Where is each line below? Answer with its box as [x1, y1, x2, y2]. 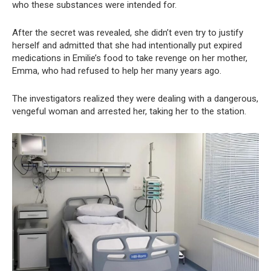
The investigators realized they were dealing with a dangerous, [12, 93, 258, 104]
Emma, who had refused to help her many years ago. [12, 65, 221, 76]
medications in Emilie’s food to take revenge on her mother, [12, 52, 247, 64]
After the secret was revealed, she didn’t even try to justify [12, 27, 243, 38]
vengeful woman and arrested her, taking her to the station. [12, 105, 246, 117]
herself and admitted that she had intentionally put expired [12, 39, 242, 51]
